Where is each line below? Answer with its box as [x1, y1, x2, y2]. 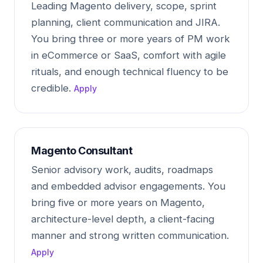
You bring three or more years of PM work [31, 33, 230, 45]
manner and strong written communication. [31, 230, 229, 241]
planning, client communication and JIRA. [31, 16, 220, 28]
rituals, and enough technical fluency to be [31, 66, 228, 77]
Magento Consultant [31, 144, 132, 157]
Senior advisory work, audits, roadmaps [31, 164, 213, 176]
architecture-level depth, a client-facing [31, 213, 214, 225]
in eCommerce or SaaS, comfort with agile [31, 49, 226, 61]
